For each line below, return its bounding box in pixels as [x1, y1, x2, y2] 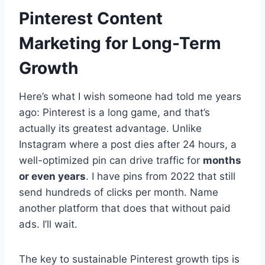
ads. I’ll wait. [19, 218, 77, 231]
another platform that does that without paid [19, 202, 231, 215]
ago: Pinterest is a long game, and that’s [19, 106, 210, 119]
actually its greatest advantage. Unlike [19, 122, 202, 135]
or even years [19, 170, 86, 183]
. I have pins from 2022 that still [86, 170, 235, 183]
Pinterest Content [19, 8, 163, 29]
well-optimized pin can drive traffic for [19, 154, 203, 167]
